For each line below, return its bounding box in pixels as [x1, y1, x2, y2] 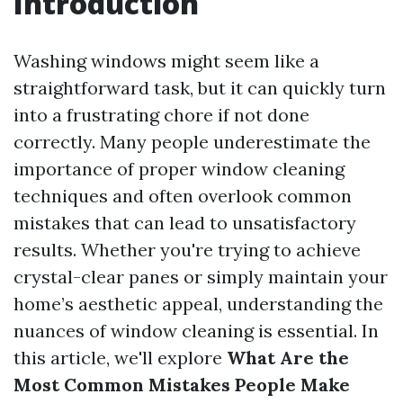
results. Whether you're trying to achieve [13, 238, 361, 261]
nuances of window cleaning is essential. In [13, 319, 379, 342]
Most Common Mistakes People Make [13, 373, 350, 396]
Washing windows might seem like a [13, 49, 319, 72]
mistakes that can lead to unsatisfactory [13, 211, 356, 234]
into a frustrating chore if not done [13, 103, 309, 126]
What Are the [227, 346, 349, 369]
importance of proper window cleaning [13, 157, 345, 180]
